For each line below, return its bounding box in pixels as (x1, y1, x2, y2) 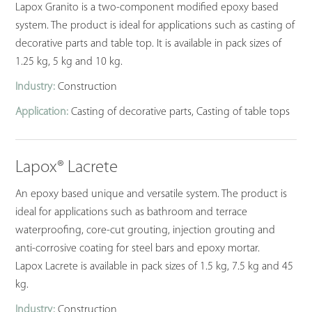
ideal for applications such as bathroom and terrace (15, 207, 248, 219)
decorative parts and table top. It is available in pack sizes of (15, 38, 282, 50)
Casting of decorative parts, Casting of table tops (68, 107, 290, 118)
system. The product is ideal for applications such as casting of (15, 20, 295, 32)
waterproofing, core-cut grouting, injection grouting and (15, 225, 276, 237)
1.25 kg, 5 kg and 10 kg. (15, 56, 123, 68)
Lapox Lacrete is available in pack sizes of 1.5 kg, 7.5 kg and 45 (15, 261, 294, 273)
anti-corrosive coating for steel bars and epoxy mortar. (15, 243, 260, 255)
